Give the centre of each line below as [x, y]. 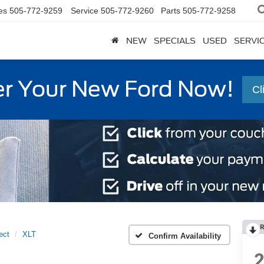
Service [85, 11]
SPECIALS [175, 41]
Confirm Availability [185, 236]
